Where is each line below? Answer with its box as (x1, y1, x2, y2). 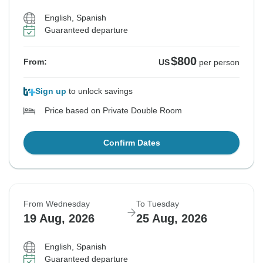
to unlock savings (66, 86, 133, 96)
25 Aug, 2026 (136, 212, 207, 225)
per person (199, 58, 240, 68)
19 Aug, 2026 (23, 212, 95, 225)
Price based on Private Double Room (45, 106, 182, 116)
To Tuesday (136, 199, 179, 209)
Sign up (35, 86, 66, 96)
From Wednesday (23, 199, 90, 209)
